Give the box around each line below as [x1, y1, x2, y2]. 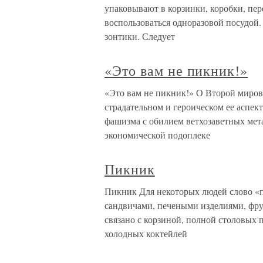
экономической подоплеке [104, 129, 210, 141]
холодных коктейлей [104, 227, 187, 240]
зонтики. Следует [104, 30, 175, 42]
